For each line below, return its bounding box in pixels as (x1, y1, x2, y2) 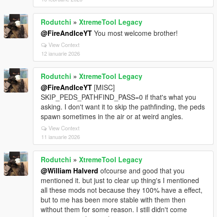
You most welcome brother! (92, 28, 178, 38)
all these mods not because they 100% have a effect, (41, 185, 202, 195)
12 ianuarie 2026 (41, 49, 80, 57)
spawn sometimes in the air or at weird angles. (41, 111, 183, 121)
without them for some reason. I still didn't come (41, 204, 187, 214)
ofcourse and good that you (98, 166, 185, 175)
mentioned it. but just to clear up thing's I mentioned (41, 175, 199, 185)
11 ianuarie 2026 (41, 133, 80, 140)
